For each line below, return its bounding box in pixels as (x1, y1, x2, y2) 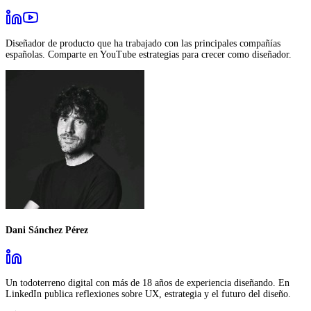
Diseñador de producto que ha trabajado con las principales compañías (6, 37, 280, 49)
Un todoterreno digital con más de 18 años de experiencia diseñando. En (6, 278, 289, 289)
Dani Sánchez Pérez (6, 224, 88, 235)
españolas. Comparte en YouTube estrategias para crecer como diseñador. (6, 49, 292, 60)
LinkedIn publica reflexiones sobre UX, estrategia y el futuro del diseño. (6, 289, 291, 300)
